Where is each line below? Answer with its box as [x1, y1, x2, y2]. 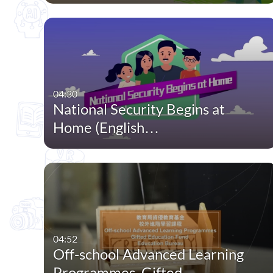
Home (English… [53, 118, 160, 136]
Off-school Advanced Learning [53, 245, 244, 263]
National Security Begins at [53, 100, 225, 118]
